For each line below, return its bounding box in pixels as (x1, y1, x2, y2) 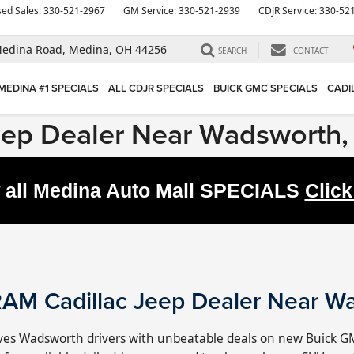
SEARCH (218, 45, 247, 57)
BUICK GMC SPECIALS (213, 81, 318, 96)
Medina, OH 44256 (69, 42, 167, 58)
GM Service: (123, 4, 179, 17)
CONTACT (293, 45, 329, 57)
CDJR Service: (258, 4, 319, 17)
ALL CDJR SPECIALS (108, 81, 204, 96)
